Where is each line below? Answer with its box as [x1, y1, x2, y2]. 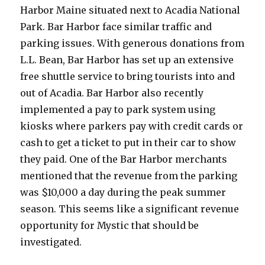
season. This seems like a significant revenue [20, 202, 240, 215]
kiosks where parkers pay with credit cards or [20, 119, 244, 132]
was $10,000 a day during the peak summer [20, 186, 227, 198]
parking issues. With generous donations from [20, 37, 245, 49]
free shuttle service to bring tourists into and [20, 70, 235, 82]
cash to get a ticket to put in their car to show [20, 136, 237, 148]
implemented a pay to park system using [20, 103, 216, 115]
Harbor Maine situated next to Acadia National [20, 4, 241, 16]
